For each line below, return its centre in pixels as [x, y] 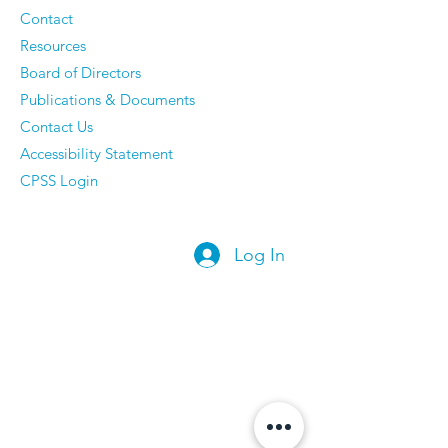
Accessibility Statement [96, 153]
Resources [53, 45]
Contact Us [56, 126]
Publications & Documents [107, 99]
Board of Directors [80, 72]
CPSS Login [59, 180]
